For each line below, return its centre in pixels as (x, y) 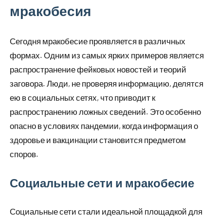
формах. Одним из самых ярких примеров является (107, 55)
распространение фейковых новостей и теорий (98, 69)
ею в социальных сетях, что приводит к (82, 97)
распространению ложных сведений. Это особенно (105, 111)
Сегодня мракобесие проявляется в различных (98, 41)
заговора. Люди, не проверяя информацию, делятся (107, 83)
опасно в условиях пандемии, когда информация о (104, 125)
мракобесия (50, 10)
